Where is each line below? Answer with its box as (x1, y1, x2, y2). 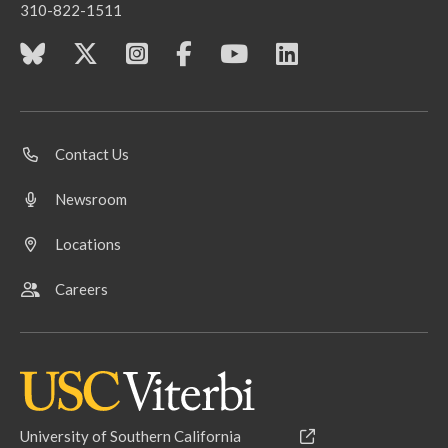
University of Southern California (20, 426, 241, 445)
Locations (55, 235, 121, 253)
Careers (55, 280, 108, 298)
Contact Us (55, 145, 129, 163)
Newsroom (55, 190, 127, 208)
